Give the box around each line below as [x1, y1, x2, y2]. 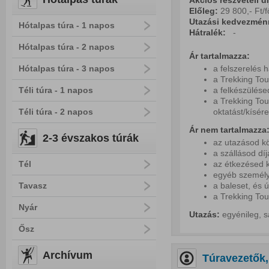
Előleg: [189, 6, 220, 16]
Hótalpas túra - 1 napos [19, 20, 115, 30]
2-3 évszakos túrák [43, 132, 139, 144]
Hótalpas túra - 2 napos [19, 42, 115, 52]
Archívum [43, 249, 92, 261]
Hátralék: [189, 28, 226, 37]
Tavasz [19, 181, 47, 190]
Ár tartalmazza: [189, 51, 250, 61]
